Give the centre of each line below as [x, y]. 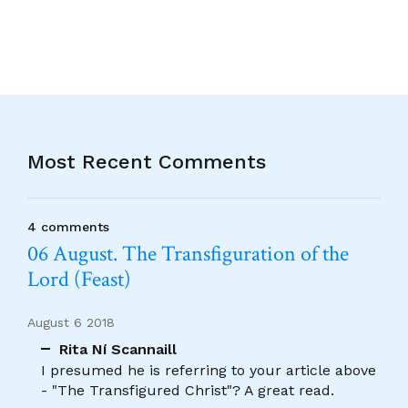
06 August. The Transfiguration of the [188, 254]
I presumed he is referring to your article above [209, 370]
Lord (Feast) [79, 279]
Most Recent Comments [147, 162]
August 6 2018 [71, 322]
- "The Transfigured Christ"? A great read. [188, 390]
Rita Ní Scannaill [118, 349]
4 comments [68, 227]
